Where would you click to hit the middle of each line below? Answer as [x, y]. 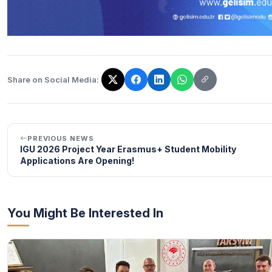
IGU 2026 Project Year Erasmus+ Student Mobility [128, 149]
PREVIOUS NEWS [60, 138]
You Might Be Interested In [85, 213]
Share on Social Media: [53, 79]
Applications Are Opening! [77, 161]
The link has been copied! [62, 86]
